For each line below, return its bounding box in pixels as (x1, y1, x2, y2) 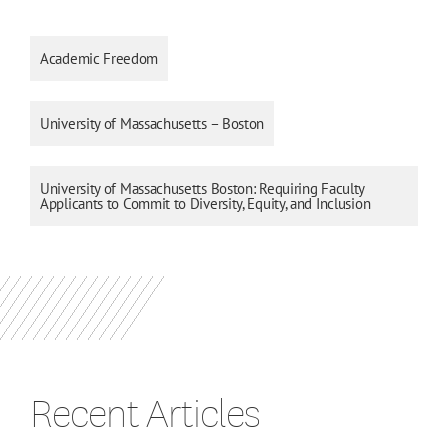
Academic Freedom (40, 48, 159, 68)
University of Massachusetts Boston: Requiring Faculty (40, 178, 366, 198)
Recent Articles (30, 385, 260, 438)
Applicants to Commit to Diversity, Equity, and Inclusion (40, 193, 371, 213)
